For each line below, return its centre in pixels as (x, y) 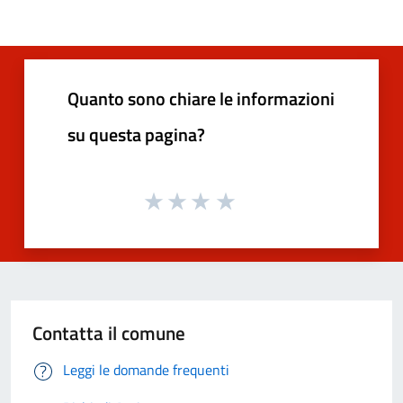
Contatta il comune (109, 332)
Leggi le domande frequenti (146, 369)
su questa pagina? (136, 134)
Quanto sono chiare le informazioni (201, 99)
